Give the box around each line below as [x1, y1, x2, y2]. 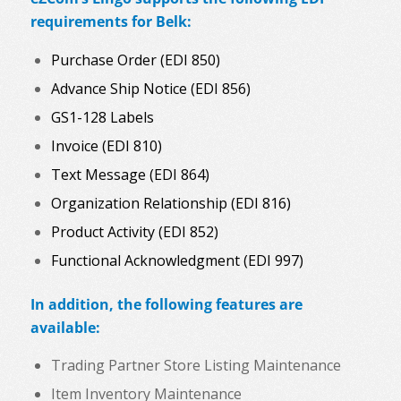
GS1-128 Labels [50, 107, 154, 127]
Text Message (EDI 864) [50, 164, 209, 184]
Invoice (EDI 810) [50, 135, 162, 156]
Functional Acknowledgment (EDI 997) [50, 250, 303, 270]
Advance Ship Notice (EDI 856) [50, 78, 251, 98]
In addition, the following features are [30, 294, 303, 314]
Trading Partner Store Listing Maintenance [50, 355, 341, 376]
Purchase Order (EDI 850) [50, 49, 220, 70]
